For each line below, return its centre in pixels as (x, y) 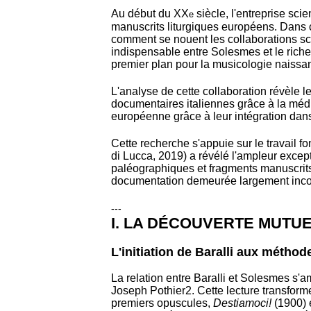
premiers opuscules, (162, 303)
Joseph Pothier (148, 291)
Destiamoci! (242, 303)
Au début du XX (150, 13)
